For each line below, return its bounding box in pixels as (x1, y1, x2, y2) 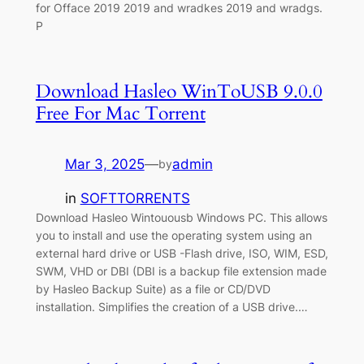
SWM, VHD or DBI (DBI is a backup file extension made (35, 264, 327, 279)
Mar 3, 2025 (64, 155, 145, 172)
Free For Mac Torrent (35, 100, 206, 126)
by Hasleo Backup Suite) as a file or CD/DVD (35, 282, 271, 297)
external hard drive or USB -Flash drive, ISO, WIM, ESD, (35, 246, 328, 261)
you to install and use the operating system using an (35, 228, 312, 243)
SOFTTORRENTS (80, 190, 190, 207)
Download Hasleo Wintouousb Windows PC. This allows (35, 210, 327, 225)
